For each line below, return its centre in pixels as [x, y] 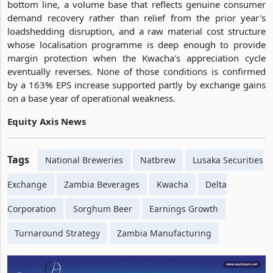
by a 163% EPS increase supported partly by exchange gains [136, 84]
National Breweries [84, 160]
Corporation [32, 208]
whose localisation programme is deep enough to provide [136, 44]
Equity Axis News [47, 121]
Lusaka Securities [228, 160]
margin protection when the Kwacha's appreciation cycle [136, 58]
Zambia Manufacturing [164, 233]
